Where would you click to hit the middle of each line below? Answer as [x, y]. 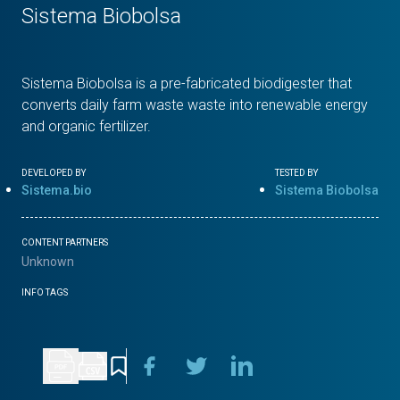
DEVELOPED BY [54, 173]
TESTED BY [296, 173]
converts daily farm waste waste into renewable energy [195, 105]
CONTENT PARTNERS [65, 243]
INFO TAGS [45, 293]
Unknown [48, 262]
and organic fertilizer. [86, 127]
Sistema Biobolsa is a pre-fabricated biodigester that [187, 84]
